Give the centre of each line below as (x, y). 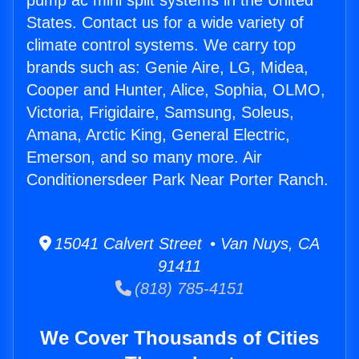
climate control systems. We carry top (161, 45)
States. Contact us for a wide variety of (165, 23)
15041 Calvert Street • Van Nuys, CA (186, 244)
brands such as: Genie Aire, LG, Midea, (167, 68)
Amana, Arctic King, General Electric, (158, 135)
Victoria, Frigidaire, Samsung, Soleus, (160, 113)
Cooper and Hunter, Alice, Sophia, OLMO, (176, 90)
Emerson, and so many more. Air (144, 157)
